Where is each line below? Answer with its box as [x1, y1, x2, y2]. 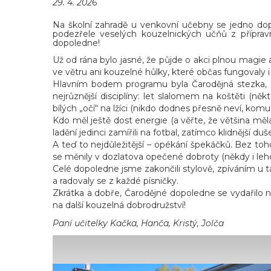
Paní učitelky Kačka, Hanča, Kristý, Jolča [53, 218, 224, 229]
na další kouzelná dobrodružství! [53, 200, 186, 211]
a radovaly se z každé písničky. [53, 175, 178, 186]
